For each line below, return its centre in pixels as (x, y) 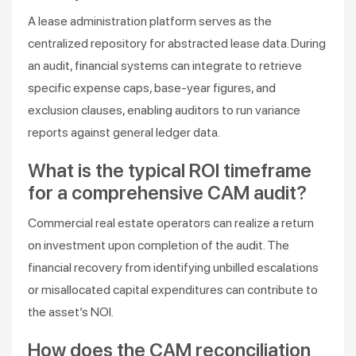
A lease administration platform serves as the (150, 21)
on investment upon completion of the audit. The (159, 245)
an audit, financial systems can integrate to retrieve (165, 66)
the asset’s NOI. (71, 312)
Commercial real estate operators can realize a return (171, 223)
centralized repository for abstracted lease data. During (177, 43)
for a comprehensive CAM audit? (167, 193)
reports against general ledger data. (124, 132)
